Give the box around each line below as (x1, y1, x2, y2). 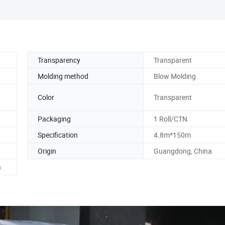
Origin (38, 146, 56, 156)
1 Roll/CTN (154, 114, 187, 124)
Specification (38, 130, 78, 140)
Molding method (38, 71, 88, 81)
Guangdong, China (154, 146, 212, 156)
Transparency (38, 55, 80, 65)
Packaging (38, 114, 71, 124)
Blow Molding (154, 71, 196, 81)
